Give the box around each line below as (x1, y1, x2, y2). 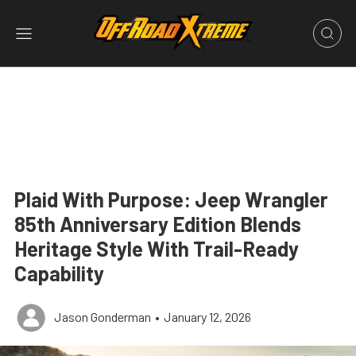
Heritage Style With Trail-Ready (14, 236, 299, 261)
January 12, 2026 (164, 309, 251, 324)
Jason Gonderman (54, 309, 151, 324)
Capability (14, 261, 104, 285)
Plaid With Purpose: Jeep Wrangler (14, 187, 328, 211)
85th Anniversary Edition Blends (14, 211, 301, 236)
